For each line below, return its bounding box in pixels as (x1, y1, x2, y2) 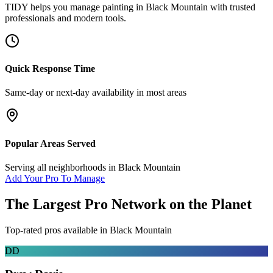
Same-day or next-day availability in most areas (5, 87, 186, 98)
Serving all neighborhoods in (5, 161, 118, 172)
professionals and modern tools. (5, 12, 126, 23)
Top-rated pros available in (5, 224, 110, 235)
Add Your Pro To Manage (5, 172, 105, 183)
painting (102, 1, 133, 12)
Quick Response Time (5, 63, 95, 74)
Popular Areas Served (5, 138, 96, 149)
